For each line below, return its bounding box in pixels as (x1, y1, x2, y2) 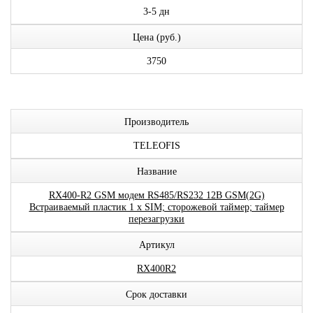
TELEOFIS (133, 140, 180, 151)
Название (136, 166, 177, 177)
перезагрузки (129, 214, 184, 224)
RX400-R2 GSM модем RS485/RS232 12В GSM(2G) (48, 190, 265, 201)
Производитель (124, 117, 189, 127)
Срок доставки (126, 289, 187, 300)
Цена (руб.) (132, 32, 181, 43)
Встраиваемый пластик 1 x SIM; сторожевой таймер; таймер (29, 202, 284, 212)
